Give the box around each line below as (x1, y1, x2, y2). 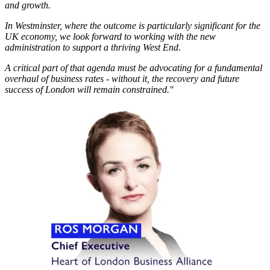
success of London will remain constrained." (5, 84, 176, 95)
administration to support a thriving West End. (5, 42, 183, 52)
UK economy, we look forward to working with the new (5, 31, 216, 42)
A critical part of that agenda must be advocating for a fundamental (5, 62, 262, 73)
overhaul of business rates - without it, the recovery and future (5, 73, 239, 84)
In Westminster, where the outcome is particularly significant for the (5, 20, 260, 31)
